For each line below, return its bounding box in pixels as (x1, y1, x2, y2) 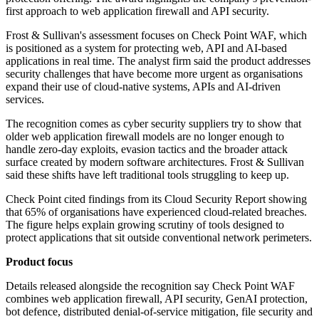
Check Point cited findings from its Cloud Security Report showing (6, 193, 307, 206)
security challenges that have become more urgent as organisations (6, 68, 303, 80)
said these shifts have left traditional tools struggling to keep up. (6, 169, 289, 182)
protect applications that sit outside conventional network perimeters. (6, 231, 312, 244)
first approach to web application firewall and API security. (6, 5, 269, 18)
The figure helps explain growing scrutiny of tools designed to (6, 219, 284, 231)
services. (6, 93, 44, 106)
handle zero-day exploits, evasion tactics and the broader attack (6, 143, 288, 156)
